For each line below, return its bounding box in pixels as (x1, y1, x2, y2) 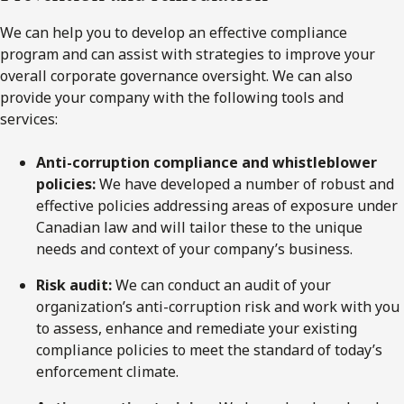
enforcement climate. (36, 361, 179, 381)
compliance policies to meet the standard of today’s (36, 339, 382, 360)
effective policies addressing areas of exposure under (36, 195, 398, 216)
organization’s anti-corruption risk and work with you (36, 296, 399, 317)
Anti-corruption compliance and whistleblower (36, 151, 377, 172)
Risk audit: (36, 274, 112, 295)
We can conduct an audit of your (112, 274, 331, 295)
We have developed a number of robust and (96, 173, 394, 194)
